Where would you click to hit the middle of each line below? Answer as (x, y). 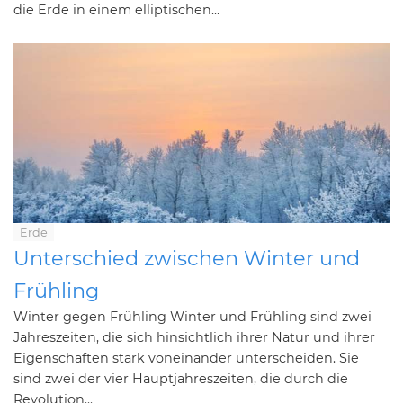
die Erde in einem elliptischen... (116, 10)
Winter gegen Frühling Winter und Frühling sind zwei (193, 317)
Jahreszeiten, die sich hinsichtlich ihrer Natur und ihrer (194, 337)
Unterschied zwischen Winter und (187, 258)
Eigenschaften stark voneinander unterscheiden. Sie (186, 358)
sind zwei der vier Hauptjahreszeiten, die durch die (181, 379)
